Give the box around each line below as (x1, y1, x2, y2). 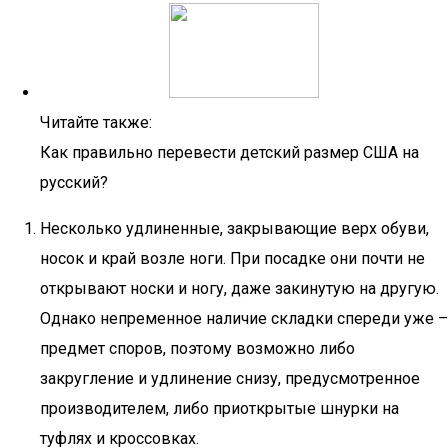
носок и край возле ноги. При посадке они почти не (40, 249, 425, 268)
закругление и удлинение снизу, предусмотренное (40, 369, 420, 388)
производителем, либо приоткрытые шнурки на (40, 399, 399, 418)
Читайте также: (40, 113, 152, 132)
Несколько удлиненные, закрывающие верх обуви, (40, 219, 429, 238)
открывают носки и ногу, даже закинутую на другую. (40, 279, 439, 298)
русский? (40, 173, 108, 192)
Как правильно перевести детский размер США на (40, 143, 419, 162)
